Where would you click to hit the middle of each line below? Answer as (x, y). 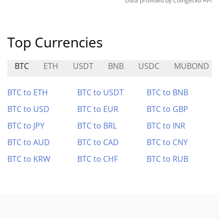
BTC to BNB (168, 92)
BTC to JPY (26, 126)
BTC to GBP (168, 109)
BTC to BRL (97, 126)
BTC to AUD (29, 142)
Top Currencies (55, 42)
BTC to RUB (168, 159)
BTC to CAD (98, 142)
